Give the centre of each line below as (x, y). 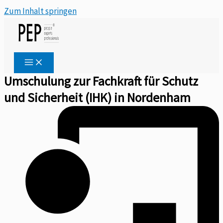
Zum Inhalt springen (40, 11)
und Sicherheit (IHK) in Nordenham (97, 98)
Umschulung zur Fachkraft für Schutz (101, 81)
